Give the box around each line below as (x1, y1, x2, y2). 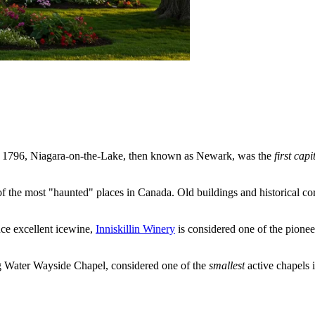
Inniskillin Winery (96, 223, 175, 236)
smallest (209, 259, 245, 272)
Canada (138, 186, 172, 199)
